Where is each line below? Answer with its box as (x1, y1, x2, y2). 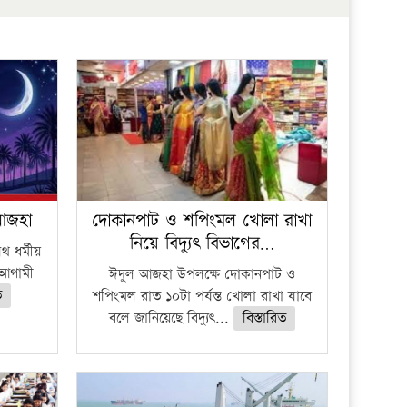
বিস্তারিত (242, 307, 286, 329)
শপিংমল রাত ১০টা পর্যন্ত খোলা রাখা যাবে (92, 285, 312, 307)
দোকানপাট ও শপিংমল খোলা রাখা (92, 207, 313, 233)
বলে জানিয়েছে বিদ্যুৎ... (108, 307, 233, 329)
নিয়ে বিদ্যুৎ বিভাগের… (129, 230, 274, 256)
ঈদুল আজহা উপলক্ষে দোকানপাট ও (108, 263, 295, 285)
